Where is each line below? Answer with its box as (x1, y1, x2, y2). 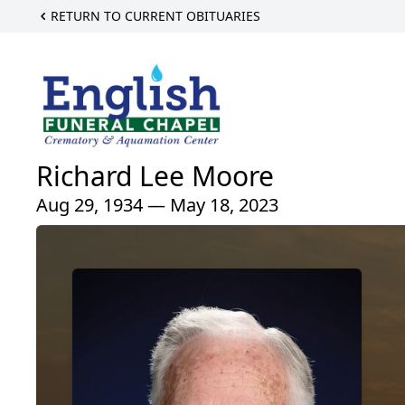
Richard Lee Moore (36, 157, 274, 195)
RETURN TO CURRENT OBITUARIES (51, 7, 260, 24)
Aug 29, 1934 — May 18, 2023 (36, 193, 278, 218)
